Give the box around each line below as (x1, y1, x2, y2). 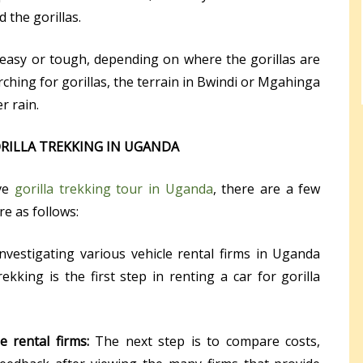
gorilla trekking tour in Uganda (14, 180, 213, 199)
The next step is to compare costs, (88, 332, 321, 351)
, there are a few (212, 180, 321, 199)
